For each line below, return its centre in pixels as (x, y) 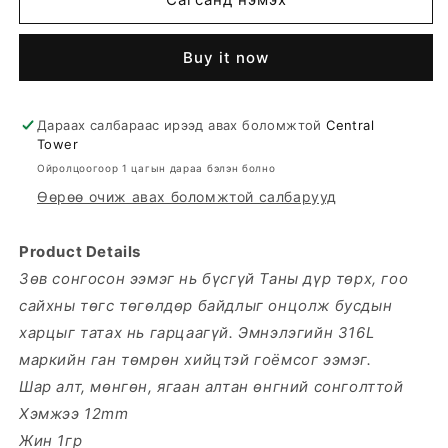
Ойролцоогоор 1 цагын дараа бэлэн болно (156, 167)
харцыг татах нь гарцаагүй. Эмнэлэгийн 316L (197, 332)
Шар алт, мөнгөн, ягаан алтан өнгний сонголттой (211, 386)
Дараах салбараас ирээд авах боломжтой (182, 124)
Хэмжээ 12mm (74, 413)
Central (350, 124)
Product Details (80, 251)
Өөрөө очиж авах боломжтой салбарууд (187, 196)
